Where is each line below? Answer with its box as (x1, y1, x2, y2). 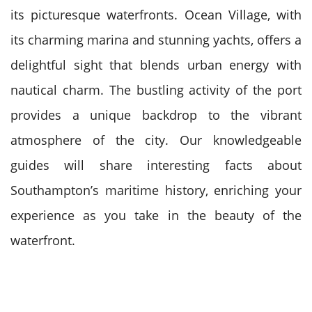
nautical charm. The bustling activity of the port (10, 81, 302, 98)
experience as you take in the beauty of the (10, 207, 302, 224)
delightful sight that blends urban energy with (10, 56, 302, 73)
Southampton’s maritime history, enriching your (10, 182, 302, 198)
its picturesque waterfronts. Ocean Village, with (10, 6, 302, 23)
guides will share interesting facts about (10, 157, 302, 173)
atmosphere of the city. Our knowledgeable (10, 132, 302, 148)
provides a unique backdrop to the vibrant (10, 107, 302, 123)
